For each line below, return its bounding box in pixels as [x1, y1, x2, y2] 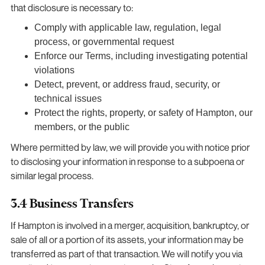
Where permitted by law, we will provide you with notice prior [10, 141, 250, 153]
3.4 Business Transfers [10, 195, 134, 211]
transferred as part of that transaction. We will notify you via [10, 247, 243, 260]
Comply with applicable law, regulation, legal [34, 22, 221, 33]
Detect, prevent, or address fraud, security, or [34, 79, 220, 89]
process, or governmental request [34, 36, 174, 47]
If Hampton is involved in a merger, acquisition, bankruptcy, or [10, 219, 249, 231]
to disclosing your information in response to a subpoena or [10, 155, 244, 167]
